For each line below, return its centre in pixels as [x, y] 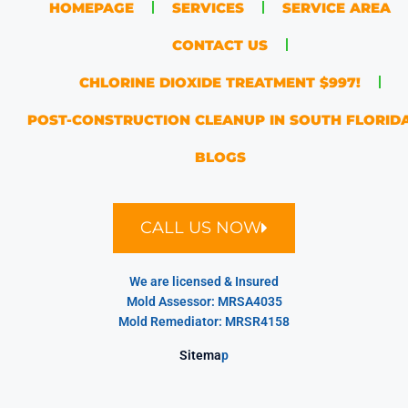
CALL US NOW [201, 227]
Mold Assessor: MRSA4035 [204, 301]
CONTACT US [219, 45]
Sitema [200, 355]
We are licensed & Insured [204, 281]
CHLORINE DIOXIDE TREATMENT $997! [219, 82]
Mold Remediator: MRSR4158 [204, 321]
